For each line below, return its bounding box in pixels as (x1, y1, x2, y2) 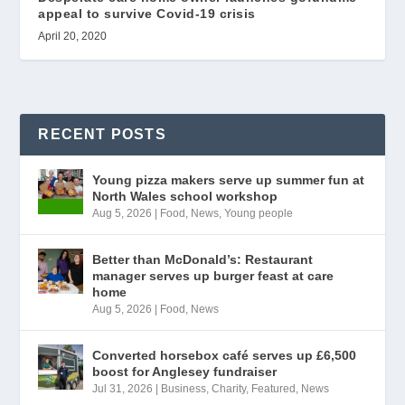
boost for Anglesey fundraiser (92, 363, 278, 379)
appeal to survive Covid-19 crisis (38, 5, 256, 21)
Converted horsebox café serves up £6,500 (92, 347, 357, 363)
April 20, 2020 (38, 29, 108, 42)
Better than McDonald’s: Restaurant (92, 251, 314, 267)
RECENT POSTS (38, 126, 166, 142)
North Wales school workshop (92, 188, 278, 203)
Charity (212, 381, 247, 395)
